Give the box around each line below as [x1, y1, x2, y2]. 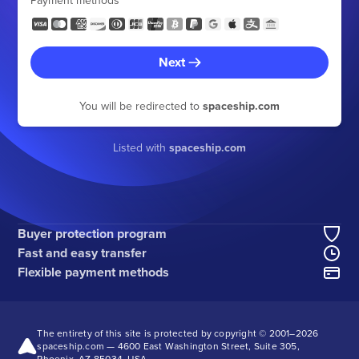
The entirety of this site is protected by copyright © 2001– [37, 326, 296, 341]
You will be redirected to [79, 98, 203, 114]
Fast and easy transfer [18, 244, 147, 263]
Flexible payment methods [18, 263, 170, 282]
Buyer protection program [18, 224, 167, 244]
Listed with [113, 139, 169, 155]
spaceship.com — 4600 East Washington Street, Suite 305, [37, 339, 300, 353]
